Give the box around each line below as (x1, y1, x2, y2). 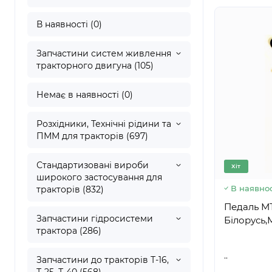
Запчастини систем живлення (36, 48, 171, 59)
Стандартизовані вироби (36, 160, 149, 171)
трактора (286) (36, 225, 101, 236)
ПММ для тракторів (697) (36, 131, 148, 141)
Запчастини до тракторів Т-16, (36, 254, 169, 265)
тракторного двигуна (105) (36, 60, 154, 71)
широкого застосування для (36, 172, 162, 183)
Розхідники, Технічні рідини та (36, 118, 171, 129)
